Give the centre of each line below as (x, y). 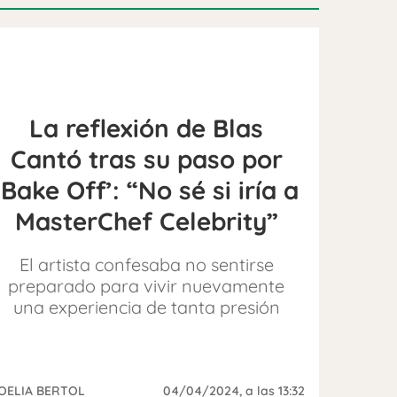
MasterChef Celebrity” (146, 221)
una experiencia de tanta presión (146, 307)
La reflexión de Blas (147, 128)
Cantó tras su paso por (146, 159)
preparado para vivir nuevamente (147, 285)
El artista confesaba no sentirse (146, 264)
